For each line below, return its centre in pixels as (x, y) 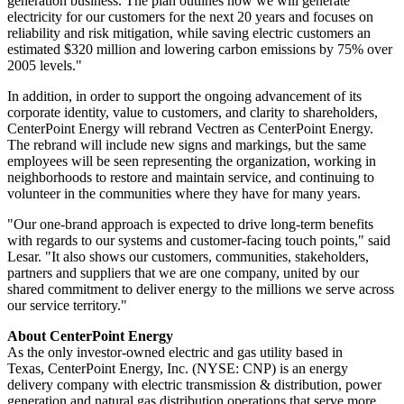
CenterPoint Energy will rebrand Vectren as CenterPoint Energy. (190, 128)
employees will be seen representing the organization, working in (192, 161)
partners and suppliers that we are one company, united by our (183, 272)
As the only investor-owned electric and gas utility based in (175, 352)
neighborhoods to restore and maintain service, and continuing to (191, 177)
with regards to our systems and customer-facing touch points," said (199, 240)
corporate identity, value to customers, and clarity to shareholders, (193, 112)
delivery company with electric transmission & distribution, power (194, 384)
